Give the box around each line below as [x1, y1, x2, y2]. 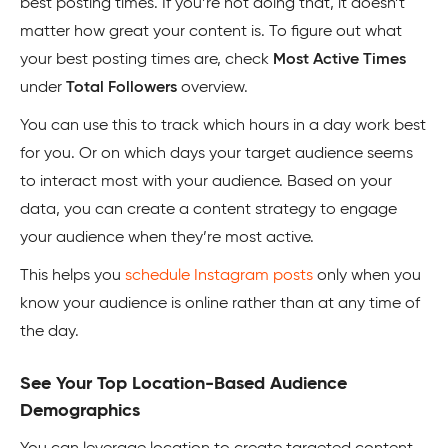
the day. [20, 323, 79, 340]
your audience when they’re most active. [20, 229, 314, 246]
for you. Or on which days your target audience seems [20, 145, 413, 162]
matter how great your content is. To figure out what [20, 23, 402, 40]
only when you [313, 267, 421, 284]
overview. [181, 79, 248, 96]
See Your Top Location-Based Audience [20, 374, 347, 393]
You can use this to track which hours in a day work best [20, 117, 426, 134]
